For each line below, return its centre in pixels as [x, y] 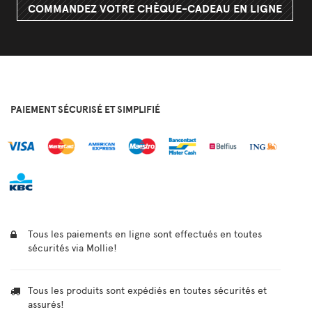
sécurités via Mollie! [72, 249]
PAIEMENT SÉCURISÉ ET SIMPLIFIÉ [85, 110]
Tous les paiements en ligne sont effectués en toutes [145, 235]
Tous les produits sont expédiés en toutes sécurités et [147, 291]
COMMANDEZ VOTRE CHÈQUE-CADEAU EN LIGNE [155, 9]
